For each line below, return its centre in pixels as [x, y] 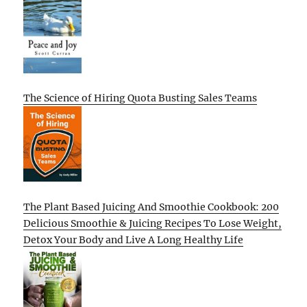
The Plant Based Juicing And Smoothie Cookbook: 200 [151, 207]
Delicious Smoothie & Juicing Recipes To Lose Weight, [153, 223]
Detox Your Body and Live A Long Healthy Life [134, 240]
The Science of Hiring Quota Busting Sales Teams [140, 98]
